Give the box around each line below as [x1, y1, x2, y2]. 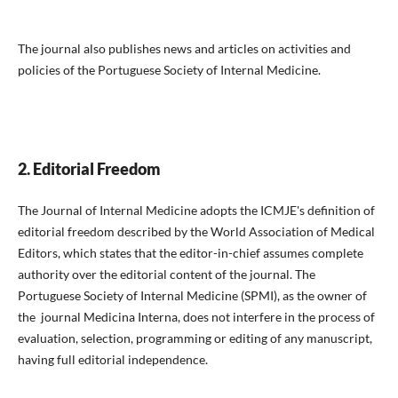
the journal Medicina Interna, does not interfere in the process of [17, 309, 375, 325]
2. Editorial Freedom [17, 159, 161, 179]
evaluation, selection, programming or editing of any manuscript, [17, 330, 372, 346]
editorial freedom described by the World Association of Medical [17, 224, 375, 240]
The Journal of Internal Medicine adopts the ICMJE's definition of [17, 203, 375, 219]
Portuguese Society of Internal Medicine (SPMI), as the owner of [17, 288, 367, 304]
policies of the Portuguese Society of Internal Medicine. [17, 62, 321, 78]
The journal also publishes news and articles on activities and [17, 41, 351, 57]
